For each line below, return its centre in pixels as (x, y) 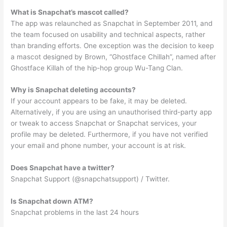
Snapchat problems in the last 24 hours (75, 213)
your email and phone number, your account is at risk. (99, 146)
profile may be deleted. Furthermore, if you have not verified (109, 135)
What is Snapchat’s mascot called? (70, 12)
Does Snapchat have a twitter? (63, 168)
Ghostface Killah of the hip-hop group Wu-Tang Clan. (97, 68)
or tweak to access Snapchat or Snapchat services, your (104, 123)
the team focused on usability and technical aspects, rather (108, 34)
